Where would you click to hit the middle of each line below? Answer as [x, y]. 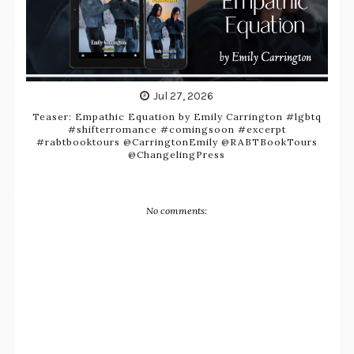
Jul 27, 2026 [184, 96]
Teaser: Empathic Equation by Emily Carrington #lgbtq [177, 116]
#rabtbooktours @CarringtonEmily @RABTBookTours [177, 141]
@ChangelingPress [177, 154]
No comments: [177, 211]
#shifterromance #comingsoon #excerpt [177, 129]
